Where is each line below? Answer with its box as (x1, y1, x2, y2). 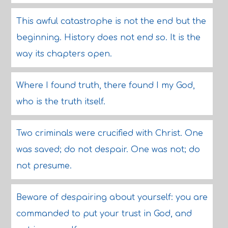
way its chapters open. (16, 49, 112, 59)
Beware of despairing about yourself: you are (16, 193, 208, 202)
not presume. (16, 161, 72, 170)
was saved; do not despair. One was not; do (16, 145, 200, 154)
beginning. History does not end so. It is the (16, 33, 201, 42)
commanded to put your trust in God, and (16, 209, 192, 218)
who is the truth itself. (16, 97, 105, 106)
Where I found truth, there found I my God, (16, 81, 195, 90)
